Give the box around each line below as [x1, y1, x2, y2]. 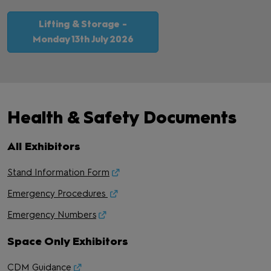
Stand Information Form [7, 167, 109, 178]
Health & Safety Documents [7, 107, 237, 128]
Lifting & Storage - [39, 19, 127, 30]
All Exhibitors [7, 140, 80, 153]
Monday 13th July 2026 [32, 34, 134, 45]
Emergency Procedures [7, 188, 108, 199]
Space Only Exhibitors [7, 235, 128, 248]
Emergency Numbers [7, 209, 96, 220]
